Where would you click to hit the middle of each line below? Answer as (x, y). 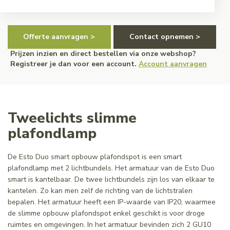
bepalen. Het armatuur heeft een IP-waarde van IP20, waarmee (112, 202)
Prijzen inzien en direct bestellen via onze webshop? (103, 53)
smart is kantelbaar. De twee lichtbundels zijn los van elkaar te (111, 179)
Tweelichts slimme (72, 118)
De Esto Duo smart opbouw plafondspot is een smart (95, 157)
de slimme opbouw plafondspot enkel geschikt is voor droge (106, 213)
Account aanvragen (173, 64)
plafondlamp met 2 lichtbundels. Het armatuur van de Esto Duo (111, 168)
